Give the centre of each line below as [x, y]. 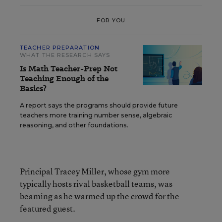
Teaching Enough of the [64, 79]
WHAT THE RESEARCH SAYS [65, 55]
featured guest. [48, 208]
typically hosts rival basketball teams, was [96, 184]
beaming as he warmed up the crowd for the [100, 196]
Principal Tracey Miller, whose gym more [95, 171]
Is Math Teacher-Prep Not [69, 69]
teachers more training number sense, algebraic [96, 115]
